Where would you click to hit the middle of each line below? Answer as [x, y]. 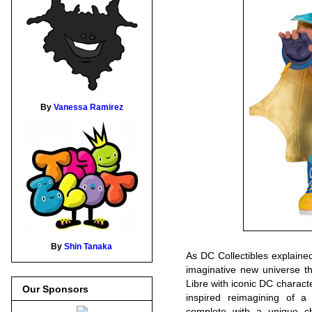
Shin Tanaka [88, 247]
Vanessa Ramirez [88, 108]
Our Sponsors [55, 289]
